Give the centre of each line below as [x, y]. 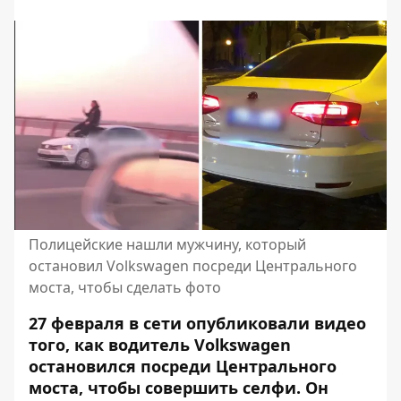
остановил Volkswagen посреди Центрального [193, 266]
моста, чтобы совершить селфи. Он [179, 388]
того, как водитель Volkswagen [160, 345]
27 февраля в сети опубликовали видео [197, 323]
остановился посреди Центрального [183, 366]
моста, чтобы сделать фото [125, 287]
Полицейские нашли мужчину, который [167, 244]
